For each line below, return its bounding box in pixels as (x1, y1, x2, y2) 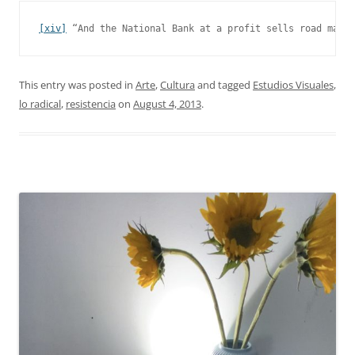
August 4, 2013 (133, 97, 201, 111)
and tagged (195, 78, 253, 92)
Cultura (160, 78, 195, 92)
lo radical (19, 97, 61, 111)
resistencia (66, 97, 116, 111)
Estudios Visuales (253, 78, 334, 92)
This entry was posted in (19, 78, 136, 92)
